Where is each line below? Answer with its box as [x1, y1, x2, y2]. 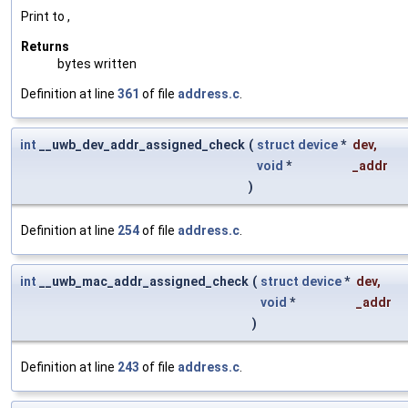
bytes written [57, 56, 137, 72]
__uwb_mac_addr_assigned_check [36, 274, 249, 290]
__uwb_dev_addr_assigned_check [36, 138, 245, 153]
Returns [21, 39, 69, 55]
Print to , [21, 9, 70, 25]
